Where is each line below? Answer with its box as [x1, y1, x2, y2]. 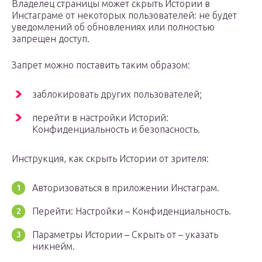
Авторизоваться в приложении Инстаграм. [32, 182, 219, 194]
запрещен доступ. [12, 33, 89, 44]
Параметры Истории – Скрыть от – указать [32, 229, 218, 240]
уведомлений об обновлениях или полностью [12, 22, 215, 33]
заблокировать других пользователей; [32, 89, 202, 100]
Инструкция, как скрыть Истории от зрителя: [12, 153, 209, 164]
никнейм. [32, 241, 75, 252]
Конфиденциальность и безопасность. [32, 124, 200, 135]
